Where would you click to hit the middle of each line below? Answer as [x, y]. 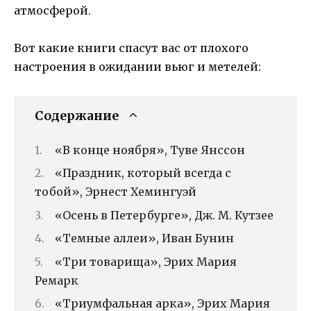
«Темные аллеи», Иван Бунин [144, 238]
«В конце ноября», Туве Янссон [150, 150]
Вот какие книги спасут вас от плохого [131, 48]
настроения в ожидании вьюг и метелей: [137, 67]
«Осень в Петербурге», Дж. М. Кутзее [164, 215]
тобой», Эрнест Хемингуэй [116, 192]
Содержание [77, 116]
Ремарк [57, 280]
